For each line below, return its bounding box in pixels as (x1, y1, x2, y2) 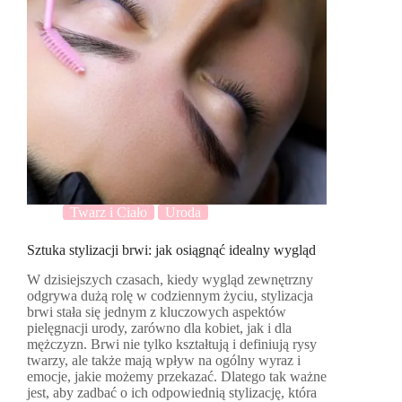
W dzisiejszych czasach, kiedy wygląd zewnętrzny (27, 272, 313, 288)
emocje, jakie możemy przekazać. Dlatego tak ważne (27, 369, 327, 385)
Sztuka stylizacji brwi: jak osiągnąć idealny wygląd (27, 242, 316, 258)
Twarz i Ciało (70, 205, 147, 221)
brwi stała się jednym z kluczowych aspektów (27, 304, 286, 320)
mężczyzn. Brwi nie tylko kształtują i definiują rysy (27, 336, 317, 353)
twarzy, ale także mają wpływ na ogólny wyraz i (27, 353, 301, 369)
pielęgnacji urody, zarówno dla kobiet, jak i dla (27, 320, 292, 336)
